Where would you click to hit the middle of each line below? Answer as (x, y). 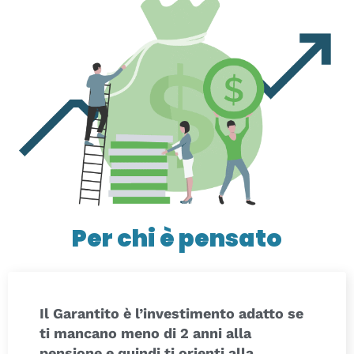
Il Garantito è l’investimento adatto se (171, 314)
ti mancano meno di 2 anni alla (145, 333)
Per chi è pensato (177, 239)
